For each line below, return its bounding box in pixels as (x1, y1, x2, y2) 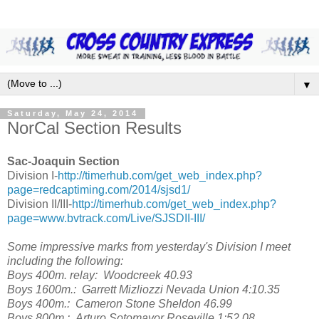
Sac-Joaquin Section (7, 155, 120, 168)
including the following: (7, 255, 123, 268)
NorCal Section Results (7, 117, 182, 137)
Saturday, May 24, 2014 (7, 109, 138, 118)
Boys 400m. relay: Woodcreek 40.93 (7, 269, 192, 282)
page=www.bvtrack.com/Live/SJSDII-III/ (7, 212, 205, 225)
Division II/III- (7, 198, 72, 211)
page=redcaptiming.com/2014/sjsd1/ (7, 184, 190, 197)
